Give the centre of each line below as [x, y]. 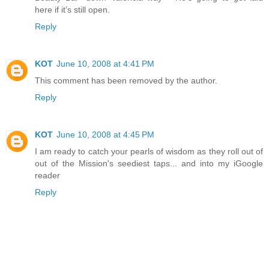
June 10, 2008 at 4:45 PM [105, 135]
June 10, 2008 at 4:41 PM [105, 64]
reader [47, 176]
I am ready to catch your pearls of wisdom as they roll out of [149, 152]
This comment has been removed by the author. [126, 81]
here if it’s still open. [72, 10]
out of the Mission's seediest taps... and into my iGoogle [149, 164]
